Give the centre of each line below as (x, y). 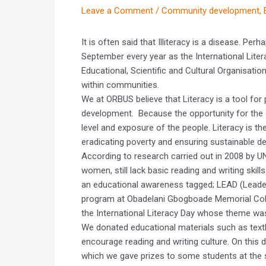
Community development (210, 10)
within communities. (120, 85)
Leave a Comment (117, 10)
